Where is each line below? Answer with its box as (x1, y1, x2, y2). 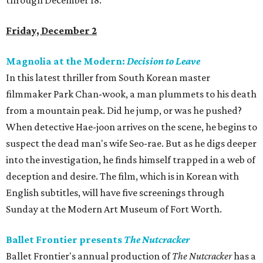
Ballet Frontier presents (6, 234, 124, 246)
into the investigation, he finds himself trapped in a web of (6, 154, 255, 166)
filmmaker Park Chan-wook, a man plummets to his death (6, 88, 257, 100)
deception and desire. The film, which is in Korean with (6, 170, 239, 183)
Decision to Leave (127, 55, 200, 68)
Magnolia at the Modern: (6, 55, 127, 68)
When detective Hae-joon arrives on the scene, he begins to (6, 121, 257, 133)
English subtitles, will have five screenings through (6, 187, 224, 199)
